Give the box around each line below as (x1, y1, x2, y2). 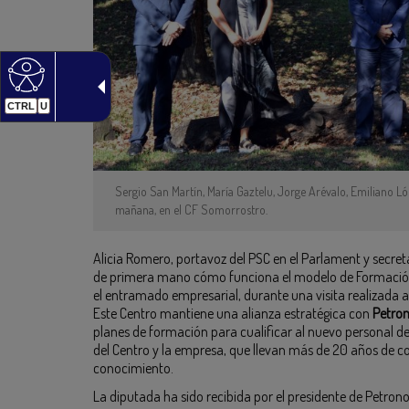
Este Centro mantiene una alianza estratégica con (93, 304, 372, 323)
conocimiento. (93, 359, 173, 378)
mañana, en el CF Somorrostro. (115, 202, 267, 218)
